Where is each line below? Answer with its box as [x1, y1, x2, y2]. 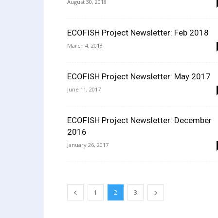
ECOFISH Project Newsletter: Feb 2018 [67, 28, 209, 37]
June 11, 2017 [67, 86, 101, 93]
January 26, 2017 [67, 141, 109, 148]
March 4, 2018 [67, 42, 103, 49]
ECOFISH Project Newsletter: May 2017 [67, 72, 211, 81]
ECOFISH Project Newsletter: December [67, 115, 212, 125]
